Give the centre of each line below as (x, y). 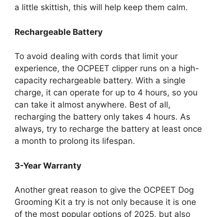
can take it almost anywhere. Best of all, (93, 105)
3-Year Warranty (48, 165)
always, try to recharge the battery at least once (108, 129)
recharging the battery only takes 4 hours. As (102, 117)
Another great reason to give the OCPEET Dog (104, 190)
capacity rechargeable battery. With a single (100, 81)
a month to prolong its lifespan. (75, 141)
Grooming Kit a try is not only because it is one (105, 202)
